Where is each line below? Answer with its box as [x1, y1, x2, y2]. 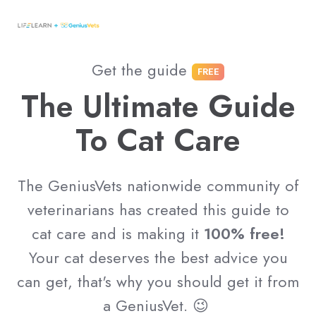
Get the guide [91, 59, 192, 81]
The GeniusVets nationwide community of [17, 174, 299, 197]
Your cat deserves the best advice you [28, 246, 288, 269]
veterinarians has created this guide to [27, 198, 289, 221]
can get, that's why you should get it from [17, 270, 299, 293]
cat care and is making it [31, 222, 204, 245]
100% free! [203, 222, 285, 245]
